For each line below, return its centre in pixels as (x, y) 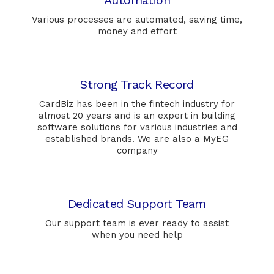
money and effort (137, 31)
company (137, 151)
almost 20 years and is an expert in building (137, 116)
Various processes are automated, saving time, (137, 20)
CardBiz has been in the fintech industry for (137, 104)
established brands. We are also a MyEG (137, 139)
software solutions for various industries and (137, 128)
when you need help (137, 235)
